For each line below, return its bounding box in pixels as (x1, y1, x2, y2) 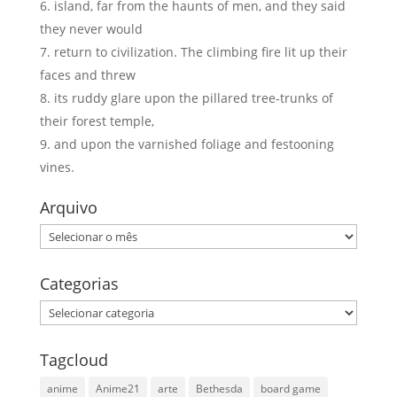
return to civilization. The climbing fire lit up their (53, 43, 347, 60)
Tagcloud (39, 349, 108, 370)
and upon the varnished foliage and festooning (53, 136, 334, 152)
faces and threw (39, 66, 136, 83)
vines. (39, 159, 74, 175)
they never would (39, 20, 143, 37)
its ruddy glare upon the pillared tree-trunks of (53, 90, 333, 106)
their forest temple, (39, 113, 154, 129)
